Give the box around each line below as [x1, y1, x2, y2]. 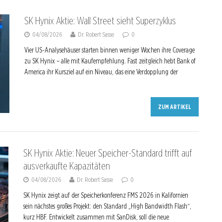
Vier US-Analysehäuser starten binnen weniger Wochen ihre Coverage [24, 46, 195, 54]
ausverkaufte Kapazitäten [23, 160, 110, 172]
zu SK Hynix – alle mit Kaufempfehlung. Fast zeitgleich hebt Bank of [24, 57, 196, 65]
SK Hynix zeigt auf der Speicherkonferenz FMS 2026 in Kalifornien [23, 191, 188, 199]
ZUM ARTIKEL [158, 103, 192, 111]
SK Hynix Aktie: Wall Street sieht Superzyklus [24, 15, 176, 27]
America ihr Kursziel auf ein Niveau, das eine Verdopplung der [24, 68, 178, 76]
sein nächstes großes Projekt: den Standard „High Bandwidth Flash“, [23, 202, 191, 210]
